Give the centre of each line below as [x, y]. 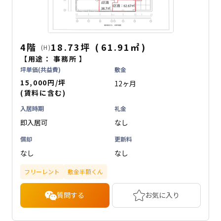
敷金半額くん [85, 171]
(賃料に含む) [43, 92]
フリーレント [42, 171]
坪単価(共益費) [40, 69]
